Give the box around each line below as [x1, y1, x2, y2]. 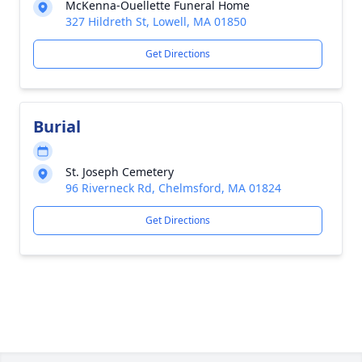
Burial [33, 116, 81, 137]
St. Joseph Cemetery [65, 164, 174, 179]
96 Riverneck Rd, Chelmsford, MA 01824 [65, 180, 281, 196]
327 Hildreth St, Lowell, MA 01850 [65, 14, 246, 29]
